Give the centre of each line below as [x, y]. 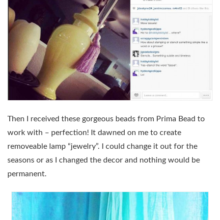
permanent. [27, 174]
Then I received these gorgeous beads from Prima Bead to [106, 119]
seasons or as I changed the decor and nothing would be [104, 160]
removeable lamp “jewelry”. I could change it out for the [102, 146]
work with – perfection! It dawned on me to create [94, 132]
